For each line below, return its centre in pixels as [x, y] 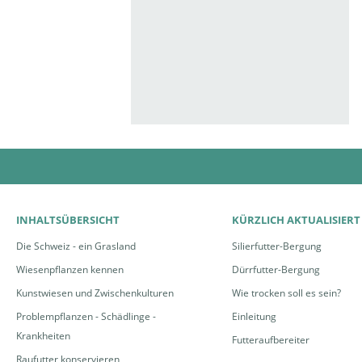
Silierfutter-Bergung [276, 246]
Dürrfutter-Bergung [276, 269]
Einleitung [254, 316]
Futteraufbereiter [270, 339]
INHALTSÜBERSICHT [68, 219]
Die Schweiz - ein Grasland [76, 246]
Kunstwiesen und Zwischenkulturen [95, 293]
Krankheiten [43, 335]
